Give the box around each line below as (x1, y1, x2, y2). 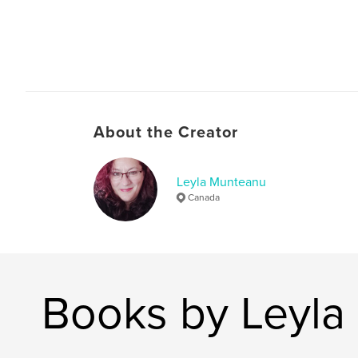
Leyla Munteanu (177, 173, 266, 190)
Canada (188, 191, 220, 203)
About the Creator (93, 122, 238, 142)
